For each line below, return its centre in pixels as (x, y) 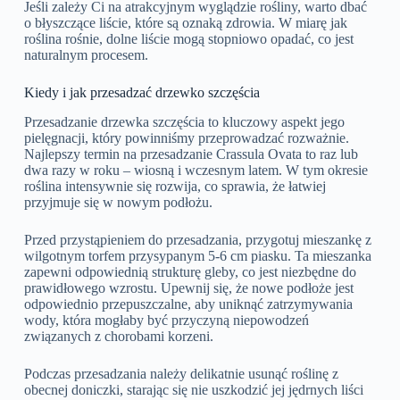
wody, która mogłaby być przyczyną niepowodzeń (166, 321)
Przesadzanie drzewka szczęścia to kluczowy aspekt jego (184, 122)
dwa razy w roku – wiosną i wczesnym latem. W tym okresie (196, 171)
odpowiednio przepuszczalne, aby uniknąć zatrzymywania (188, 304)
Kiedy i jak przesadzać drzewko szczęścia (142, 93)
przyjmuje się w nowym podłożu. (118, 203)
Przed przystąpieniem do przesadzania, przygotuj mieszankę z (197, 240)
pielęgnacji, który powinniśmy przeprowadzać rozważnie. (186, 138)
